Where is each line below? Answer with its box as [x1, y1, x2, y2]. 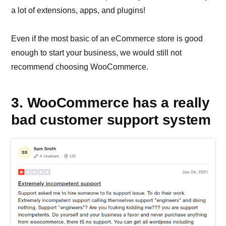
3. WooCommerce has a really [11, 94, 210, 110]
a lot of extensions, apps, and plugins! [11, 6, 146, 15]
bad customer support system [11, 111, 211, 128]
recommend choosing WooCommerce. [11, 62, 149, 71]
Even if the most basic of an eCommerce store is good [11, 34, 203, 43]
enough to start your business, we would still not [11, 48, 182, 57]
